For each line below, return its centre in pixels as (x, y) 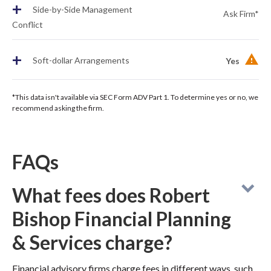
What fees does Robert (111, 195)
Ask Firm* (241, 14)
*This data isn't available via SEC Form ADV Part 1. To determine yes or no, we (135, 97)
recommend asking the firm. (58, 108)
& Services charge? (92, 242)
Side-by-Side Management (82, 10)
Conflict (28, 24)
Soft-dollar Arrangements (80, 60)
